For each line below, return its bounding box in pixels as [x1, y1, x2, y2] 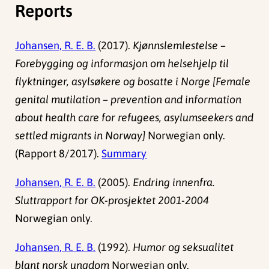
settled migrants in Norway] [15, 129, 146, 142]
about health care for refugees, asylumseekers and [15, 111, 254, 124]
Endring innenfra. [133, 176, 216, 189]
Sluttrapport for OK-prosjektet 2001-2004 [15, 194, 210, 207]
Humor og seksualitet [133, 241, 234, 254]
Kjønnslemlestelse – [133, 39, 226, 52]
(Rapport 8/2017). [15, 147, 102, 160]
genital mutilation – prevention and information [15, 93, 242, 106]
